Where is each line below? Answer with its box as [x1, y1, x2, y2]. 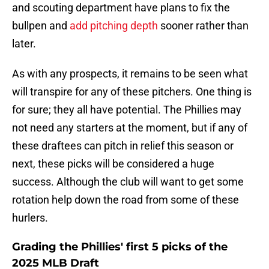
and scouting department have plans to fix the [12, 1, 230, 14]
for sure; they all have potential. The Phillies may [12, 103, 241, 116]
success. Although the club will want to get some [12, 175, 244, 189]
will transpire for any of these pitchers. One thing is [12, 85, 252, 98]
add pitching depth [70, 19, 158, 32]
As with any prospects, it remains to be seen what [12, 67, 248, 80]
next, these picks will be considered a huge [12, 157, 214, 171]
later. [12, 37, 36, 50]
